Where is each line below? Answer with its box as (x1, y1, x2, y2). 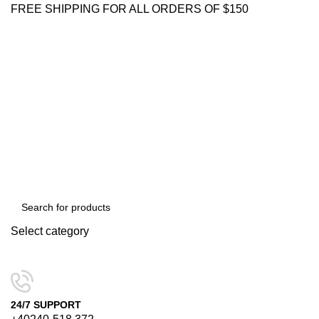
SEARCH (10, 249, 48, 260)
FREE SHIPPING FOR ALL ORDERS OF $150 (11, 3, 249, 15)
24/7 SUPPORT (11, 299, 81, 310)
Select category (11, 225, 89, 237)
